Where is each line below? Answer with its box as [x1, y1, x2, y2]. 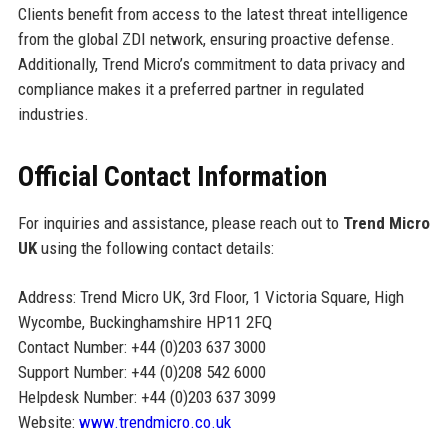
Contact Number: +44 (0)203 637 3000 [17, 336, 266, 357]
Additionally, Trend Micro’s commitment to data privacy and [17, 53, 405, 74]
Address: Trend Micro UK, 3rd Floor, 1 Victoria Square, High [17, 286, 404, 307]
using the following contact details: [36, 237, 274, 258]
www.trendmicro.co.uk [78, 411, 231, 432]
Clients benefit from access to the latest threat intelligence [17, 3, 408, 24]
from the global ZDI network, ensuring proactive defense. [17, 28, 395, 49]
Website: [17, 411, 79, 432]
